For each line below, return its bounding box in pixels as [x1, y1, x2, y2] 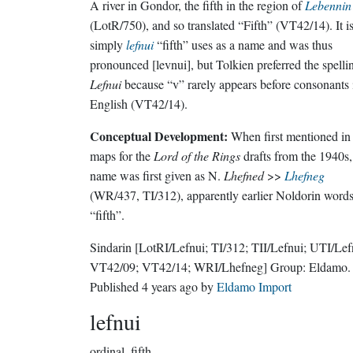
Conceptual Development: [90, 127, 228, 145]
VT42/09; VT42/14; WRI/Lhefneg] [90, 258, 267, 275]
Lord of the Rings [154, 147, 240, 164]
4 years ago [142, 278, 198, 295]
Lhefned [224, 167, 264, 184]
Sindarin [90, 239, 135, 255]
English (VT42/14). [90, 95, 188, 112]
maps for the [90, 147, 154, 164]
